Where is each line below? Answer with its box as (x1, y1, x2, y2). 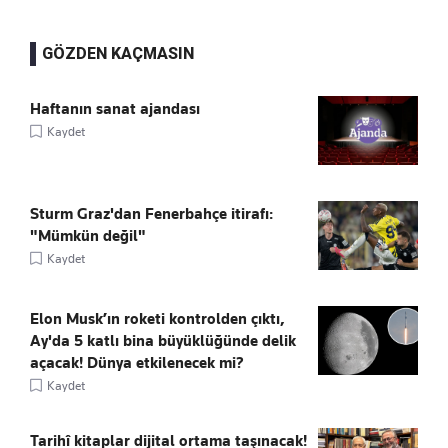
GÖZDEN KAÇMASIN (42, 43, 194, 63)
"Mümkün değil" (30, 226, 146, 245)
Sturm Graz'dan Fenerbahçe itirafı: (30, 204, 273, 223)
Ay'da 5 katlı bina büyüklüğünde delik (30, 331, 296, 350)
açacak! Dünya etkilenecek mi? (30, 353, 244, 372)
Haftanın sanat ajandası (30, 99, 200, 118)
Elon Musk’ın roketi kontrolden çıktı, (30, 309, 285, 328)
